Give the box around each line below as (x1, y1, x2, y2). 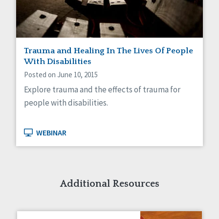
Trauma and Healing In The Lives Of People (24, 46, 193, 56)
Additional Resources (60, 178, 159, 190)
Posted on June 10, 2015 (24, 70, 98, 80)
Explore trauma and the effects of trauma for (24, 84, 180, 95)
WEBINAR (35, 128, 66, 138)
